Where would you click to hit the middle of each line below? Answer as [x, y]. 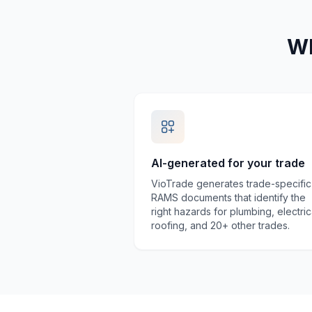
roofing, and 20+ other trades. [220, 226]
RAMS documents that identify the [228, 198]
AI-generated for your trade [228, 163]
